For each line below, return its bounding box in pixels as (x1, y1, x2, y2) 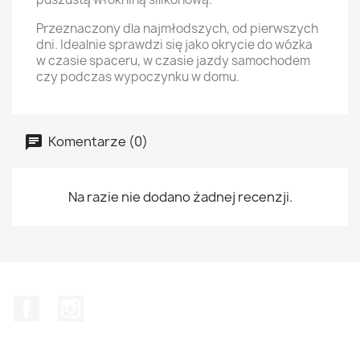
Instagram (83, 294, 147, 313)
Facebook (39, 294, 99, 313)
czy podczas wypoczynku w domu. (36, 67, 242, 85)
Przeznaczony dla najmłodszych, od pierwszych (36, 19, 318, 37)
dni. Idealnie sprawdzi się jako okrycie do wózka (36, 35, 313, 53)
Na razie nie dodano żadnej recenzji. (67, 187, 292, 206)
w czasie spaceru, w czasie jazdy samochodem (36, 51, 310, 69)
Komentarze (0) (46, 132, 148, 150)
